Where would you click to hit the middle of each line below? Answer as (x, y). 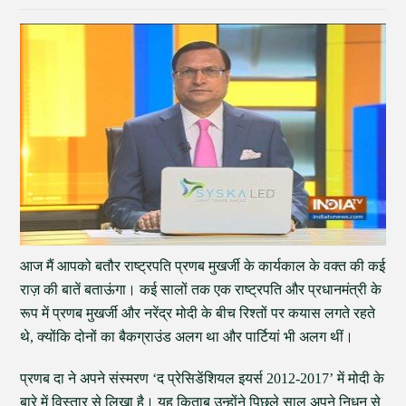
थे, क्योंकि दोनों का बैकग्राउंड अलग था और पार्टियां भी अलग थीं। (187, 337)
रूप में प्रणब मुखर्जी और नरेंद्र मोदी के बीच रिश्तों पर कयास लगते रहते (198, 313)
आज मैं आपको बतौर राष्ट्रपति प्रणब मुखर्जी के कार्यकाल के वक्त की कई (203, 266)
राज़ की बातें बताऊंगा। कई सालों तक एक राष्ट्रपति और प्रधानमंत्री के (201, 290)
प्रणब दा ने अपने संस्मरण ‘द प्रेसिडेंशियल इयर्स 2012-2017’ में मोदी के (203, 378)
